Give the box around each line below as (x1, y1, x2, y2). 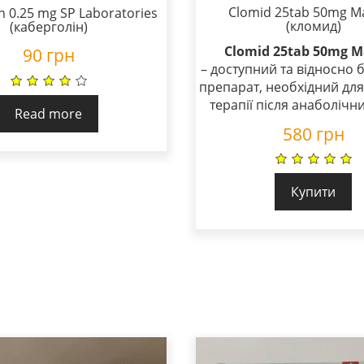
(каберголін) (9, 18, 88, 37)
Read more (15, 105, 83, 123)
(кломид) (285, 16, 341, 35)
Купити (291, 183, 336, 201)
